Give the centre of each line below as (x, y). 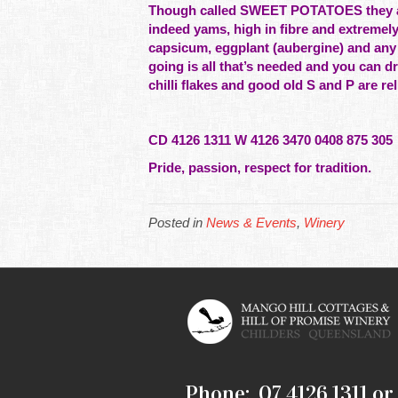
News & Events (251, 223)
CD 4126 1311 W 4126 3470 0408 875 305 (271, 140)
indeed (171, 29)
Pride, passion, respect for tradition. (260, 167)
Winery (324, 223)
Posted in (177, 223)
